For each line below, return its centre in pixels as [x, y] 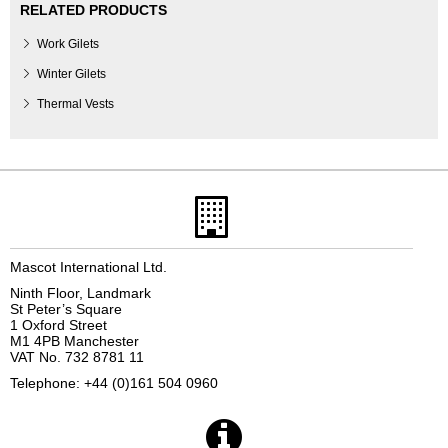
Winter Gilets [71, 73]
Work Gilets [68, 43]
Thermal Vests [75, 103]
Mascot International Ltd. [88, 266]
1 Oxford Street [58, 324]
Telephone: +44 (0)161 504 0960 [114, 382]
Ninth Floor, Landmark [80, 292]
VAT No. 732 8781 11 [77, 356]
